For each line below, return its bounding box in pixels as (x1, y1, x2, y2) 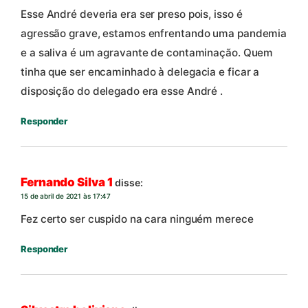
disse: (115, 176, 143, 188)
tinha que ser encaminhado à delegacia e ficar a (21, 65, 260, 79)
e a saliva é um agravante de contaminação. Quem (21, 46, 274, 60)
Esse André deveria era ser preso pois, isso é (21, 8, 243, 21)
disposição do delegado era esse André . (21, 85, 223, 98)
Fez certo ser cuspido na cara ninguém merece (21, 212, 254, 225)
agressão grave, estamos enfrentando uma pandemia (21, 27, 287, 41)
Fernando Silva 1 (21, 175, 113, 189)
